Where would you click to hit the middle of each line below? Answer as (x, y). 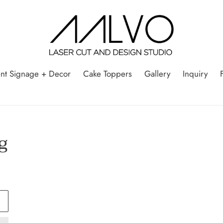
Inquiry (195, 74)
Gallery (157, 74)
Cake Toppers (107, 74)
